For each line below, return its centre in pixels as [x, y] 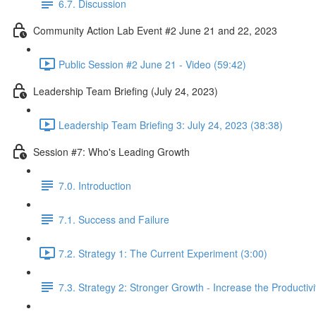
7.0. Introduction [95, 185]
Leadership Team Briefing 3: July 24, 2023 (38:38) [171, 124]
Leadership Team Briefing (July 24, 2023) [126, 91]
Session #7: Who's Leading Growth [111, 151]
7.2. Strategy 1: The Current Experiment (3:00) [163, 253]
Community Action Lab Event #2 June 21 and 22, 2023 [155, 30]
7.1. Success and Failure [114, 219]
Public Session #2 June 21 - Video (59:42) [152, 64]
